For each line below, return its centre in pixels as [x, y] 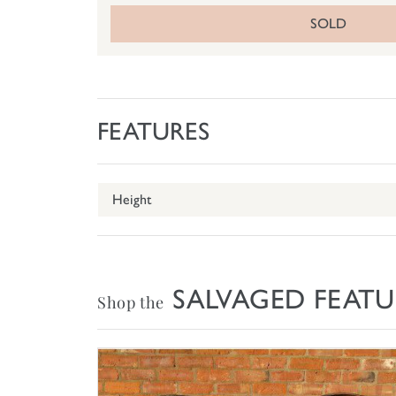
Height [132, 199]
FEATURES [153, 131]
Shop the [131, 302]
